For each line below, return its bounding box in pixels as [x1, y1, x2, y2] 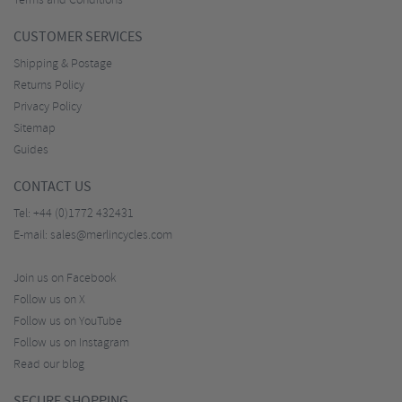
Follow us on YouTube [13, 313, 122, 330]
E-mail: [13, 227, 50, 244]
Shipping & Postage [13, 56, 112, 73]
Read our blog [13, 356, 84, 373]
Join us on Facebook [13, 270, 117, 287]
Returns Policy [13, 77, 84, 94]
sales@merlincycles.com [50, 227, 172, 244]
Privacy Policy [13, 99, 82, 116]
